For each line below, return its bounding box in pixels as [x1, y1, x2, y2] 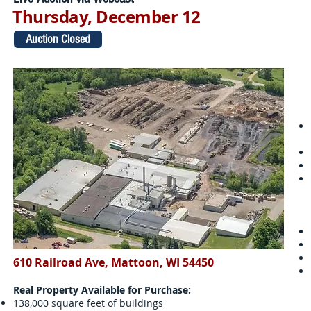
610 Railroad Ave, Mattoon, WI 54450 [13, 255, 214, 270]
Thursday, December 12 [12, 5, 201, 28]
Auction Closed [26, 32, 90, 47]
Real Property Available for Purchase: [13, 283, 191, 296]
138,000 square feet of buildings [13, 296, 163, 310]
